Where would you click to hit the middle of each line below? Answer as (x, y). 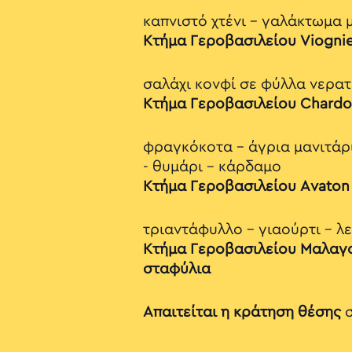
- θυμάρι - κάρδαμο (212, 167)
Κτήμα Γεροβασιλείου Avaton (246, 187)
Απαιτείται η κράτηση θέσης (244, 312)
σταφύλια (177, 269)
